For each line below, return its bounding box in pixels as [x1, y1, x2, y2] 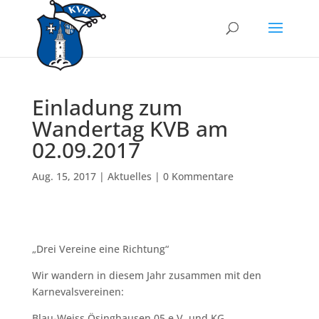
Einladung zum [31, 93, 182, 122]
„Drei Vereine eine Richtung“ [31, 242, 172, 256]
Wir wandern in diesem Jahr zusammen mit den [31, 268, 261, 282]
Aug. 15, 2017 [31, 169, 96, 183]
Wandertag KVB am [31, 114, 228, 143]
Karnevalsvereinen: [31, 285, 124, 298]
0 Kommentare [162, 169, 234, 183]
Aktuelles [107, 169, 152, 183]
